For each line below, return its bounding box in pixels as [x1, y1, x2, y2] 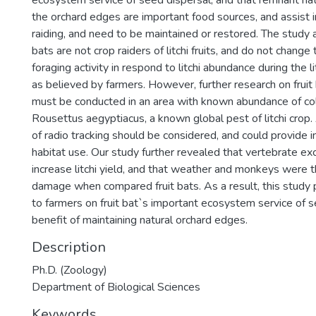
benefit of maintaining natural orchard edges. [32, 212, 248, 229]
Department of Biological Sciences [32, 279, 201, 296]
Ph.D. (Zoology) [32, 262, 108, 279]
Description [32, 238, 107, 257]
